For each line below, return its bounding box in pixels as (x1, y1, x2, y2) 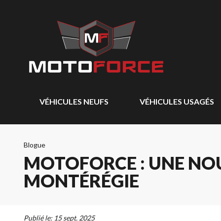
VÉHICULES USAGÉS (139, 97, 214, 106)
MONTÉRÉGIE (24, 170, 139, 191)
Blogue (24, 141, 45, 149)
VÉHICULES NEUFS (39, 97, 109, 106)
